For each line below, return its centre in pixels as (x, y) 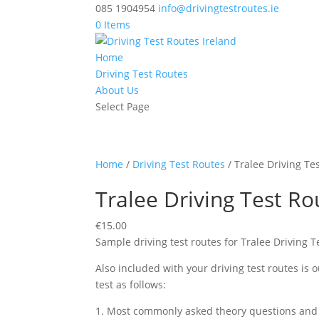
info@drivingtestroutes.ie (219, 8)
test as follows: (131, 284)
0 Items (113, 25)
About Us (117, 90)
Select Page (123, 106)
